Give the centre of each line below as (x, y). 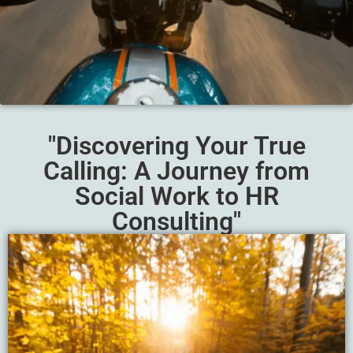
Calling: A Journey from (176, 171)
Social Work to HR (176, 197)
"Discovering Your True (176, 146)
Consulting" (176, 222)
